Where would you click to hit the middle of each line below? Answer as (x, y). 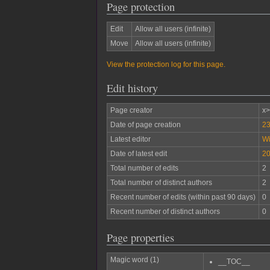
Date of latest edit (138, 154)
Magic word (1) (134, 259)
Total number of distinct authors (161, 183)
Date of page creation (145, 125)
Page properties (140, 237)
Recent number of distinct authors (165, 212)
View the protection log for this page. (166, 64)
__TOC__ (234, 262)
